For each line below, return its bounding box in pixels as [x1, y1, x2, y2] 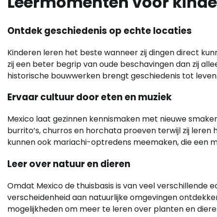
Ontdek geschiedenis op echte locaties [7, 24, 192, 37]
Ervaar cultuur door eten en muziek [7, 91, 171, 104]
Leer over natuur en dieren [7, 157, 130, 170]
